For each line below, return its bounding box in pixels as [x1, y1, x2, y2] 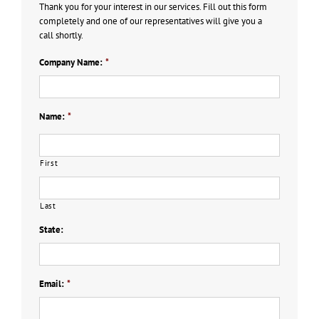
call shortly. [39, 29, 83, 41]
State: [39, 224, 63, 236]
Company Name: [39, 56, 103, 68]
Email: [39, 278, 64, 290]
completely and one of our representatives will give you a [39, 15, 262, 27]
